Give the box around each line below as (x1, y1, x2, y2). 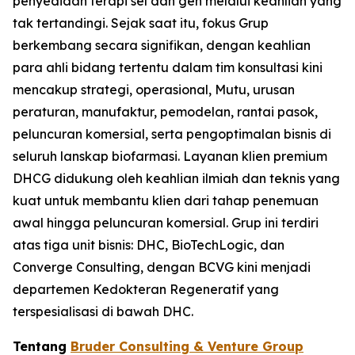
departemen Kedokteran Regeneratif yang (13, 281, 279, 297)
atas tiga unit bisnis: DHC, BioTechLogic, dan (13, 237, 284, 253)
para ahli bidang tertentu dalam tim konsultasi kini (13, 59, 323, 75)
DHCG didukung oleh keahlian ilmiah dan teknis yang (13, 170, 340, 186)
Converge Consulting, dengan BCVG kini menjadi (13, 259, 311, 275)
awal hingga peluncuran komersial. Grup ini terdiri (13, 215, 319, 231)
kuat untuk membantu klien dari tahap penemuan (13, 193, 319, 208)
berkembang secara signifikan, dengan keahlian (13, 37, 311, 53)
